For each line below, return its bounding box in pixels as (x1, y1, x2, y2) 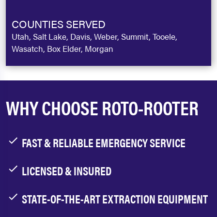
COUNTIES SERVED (12, 16, 106, 31)
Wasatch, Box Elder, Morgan (12, 43, 113, 54)
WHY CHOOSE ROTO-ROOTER (6, 93, 199, 121)
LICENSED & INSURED (22, 162, 111, 179)
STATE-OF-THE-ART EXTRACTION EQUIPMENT (22, 190, 208, 207)
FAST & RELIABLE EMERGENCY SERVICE (22, 134, 186, 151)
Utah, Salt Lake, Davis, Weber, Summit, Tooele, (12, 31, 177, 42)
